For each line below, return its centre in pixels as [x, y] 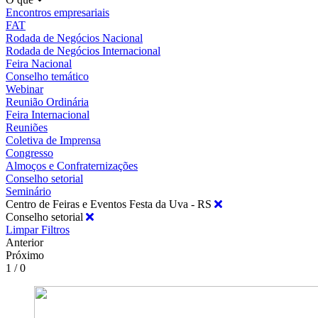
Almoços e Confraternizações [72, 165]
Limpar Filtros [38, 229]
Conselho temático [47, 76]
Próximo [25, 255]
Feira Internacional [48, 114]
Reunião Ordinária [47, 102]
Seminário [28, 191]
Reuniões [27, 127]
